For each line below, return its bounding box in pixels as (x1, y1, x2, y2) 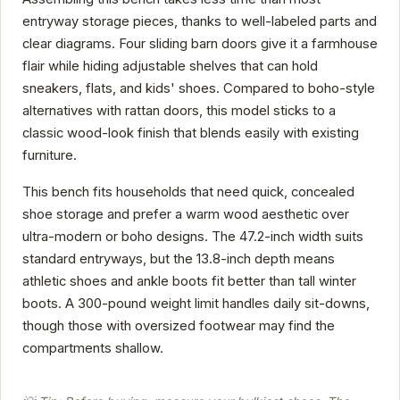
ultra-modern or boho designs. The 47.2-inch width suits (22, 229, 363, 246)
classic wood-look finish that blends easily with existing (22, 124, 359, 141)
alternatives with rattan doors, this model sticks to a (22, 102, 336, 119)
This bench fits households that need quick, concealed (22, 184, 354, 201)
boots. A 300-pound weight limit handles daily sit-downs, (22, 296, 370, 312)
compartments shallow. (22, 340, 163, 357)
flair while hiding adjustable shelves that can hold (22, 57, 318, 74)
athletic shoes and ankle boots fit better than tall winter (22, 273, 356, 290)
